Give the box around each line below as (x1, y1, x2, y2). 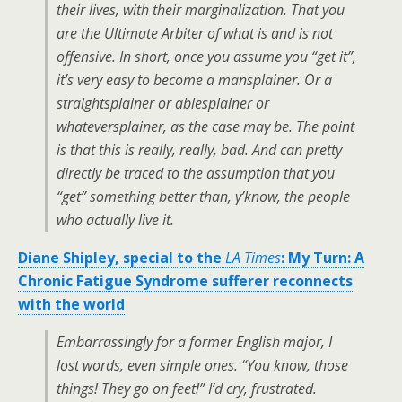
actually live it (86, 210, 170, 230)
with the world (18, 294, 125, 314)
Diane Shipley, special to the (18, 248, 225, 267)
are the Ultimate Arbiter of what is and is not (57, 23, 333, 43)
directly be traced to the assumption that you (57, 163, 335, 183)
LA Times (225, 248, 281, 267)
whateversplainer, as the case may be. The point (57, 117, 354, 136)
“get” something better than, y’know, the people (57, 187, 350, 206)
